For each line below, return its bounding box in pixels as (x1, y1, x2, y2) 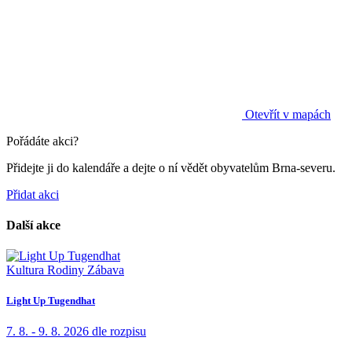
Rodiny (47, 263, 84, 277)
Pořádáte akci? (6, 134, 79, 148)
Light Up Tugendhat (6, 295, 95, 307)
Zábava (87, 263, 124, 277)
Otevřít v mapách (242, 107, 331, 121)
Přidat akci (6, 187, 59, 201)
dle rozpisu (92, 324, 146, 339)
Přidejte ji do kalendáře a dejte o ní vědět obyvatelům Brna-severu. (6, 160, 335, 174)
